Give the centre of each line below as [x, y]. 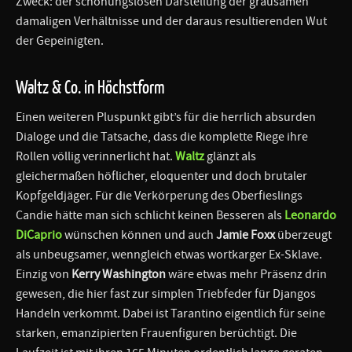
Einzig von [44, 274]
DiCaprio [39, 235]
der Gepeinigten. [60, 40]
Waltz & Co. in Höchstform [90, 87]
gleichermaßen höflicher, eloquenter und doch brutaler [161, 176]
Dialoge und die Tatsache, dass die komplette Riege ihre [162, 136]
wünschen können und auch [139, 235]
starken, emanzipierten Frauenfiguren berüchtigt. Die [156, 333]
